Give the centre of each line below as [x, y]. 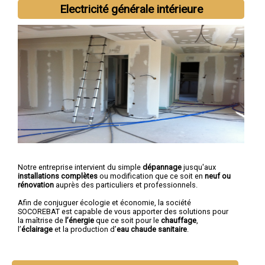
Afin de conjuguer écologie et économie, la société [104, 202]
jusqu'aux [199, 167]
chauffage [179, 220]
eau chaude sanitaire [152, 229]
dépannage [162, 167]
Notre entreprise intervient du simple [80, 167]
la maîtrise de [41, 220]
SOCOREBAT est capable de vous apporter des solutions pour [123, 211]
